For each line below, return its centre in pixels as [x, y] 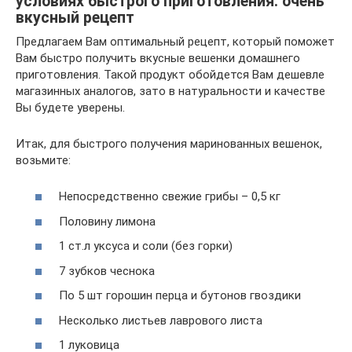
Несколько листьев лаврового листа [161, 320]
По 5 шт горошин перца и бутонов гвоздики [180, 295]
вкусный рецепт [75, 17]
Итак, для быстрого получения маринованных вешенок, [169, 143]
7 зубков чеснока [107, 271]
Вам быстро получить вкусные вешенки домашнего [158, 58]
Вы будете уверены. [70, 107]
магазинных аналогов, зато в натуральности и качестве [170, 91]
